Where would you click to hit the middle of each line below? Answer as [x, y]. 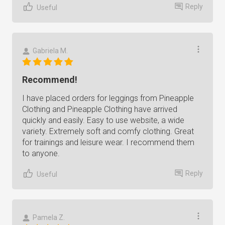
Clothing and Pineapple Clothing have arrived [100, 109]
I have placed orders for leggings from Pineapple [108, 98]
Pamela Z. [49, 217]
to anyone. [41, 153]
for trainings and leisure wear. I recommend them [108, 142]
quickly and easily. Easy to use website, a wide [103, 120]
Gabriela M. [50, 51]
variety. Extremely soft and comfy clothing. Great [108, 131]
